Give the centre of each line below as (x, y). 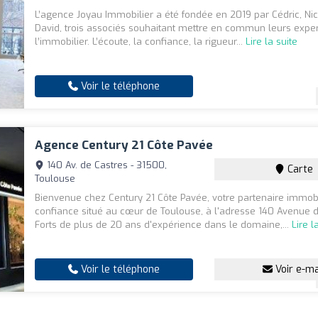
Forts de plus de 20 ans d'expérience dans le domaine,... (164, 225)
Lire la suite (272, 42)
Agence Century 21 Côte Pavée (124, 146)
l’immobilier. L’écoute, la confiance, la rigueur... (141, 42)
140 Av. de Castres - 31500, (106, 165)
